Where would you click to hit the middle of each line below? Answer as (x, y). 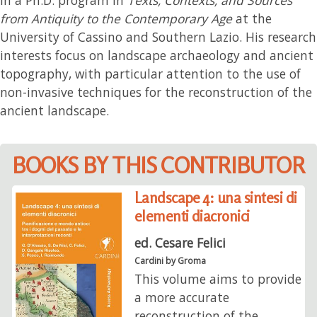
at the (252, 18)
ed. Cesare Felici (180, 242)
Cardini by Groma (170, 260)
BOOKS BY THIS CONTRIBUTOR (158, 165)
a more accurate (181, 297)
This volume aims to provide (218, 278)
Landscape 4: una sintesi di (215, 198)
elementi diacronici (192, 217)
